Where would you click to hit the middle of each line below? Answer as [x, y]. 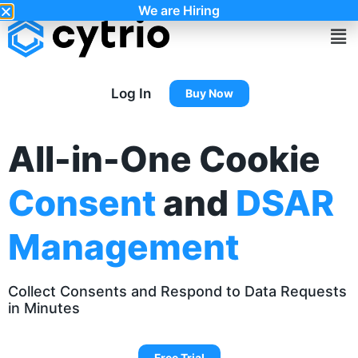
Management [123, 247]
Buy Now [209, 93]
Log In [131, 93]
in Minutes [44, 308]
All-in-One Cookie [164, 159]
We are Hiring [179, 10]
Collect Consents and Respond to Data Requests [177, 291]
